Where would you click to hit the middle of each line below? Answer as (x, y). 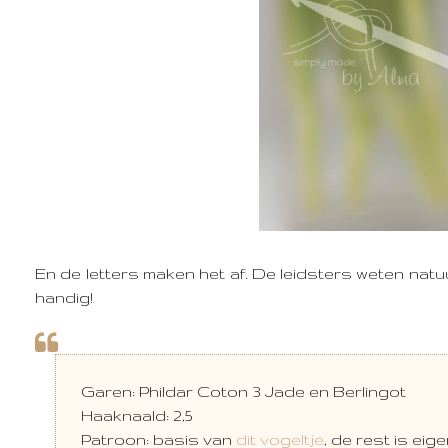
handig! (64, 297)
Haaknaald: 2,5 (136, 415)
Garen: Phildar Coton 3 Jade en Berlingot (243, 391)
